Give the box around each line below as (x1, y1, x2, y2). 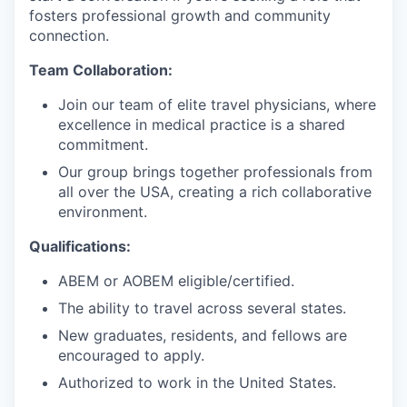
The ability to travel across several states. (58, 299, 346, 317)
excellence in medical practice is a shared (58, 115, 345, 134)
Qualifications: (29, 237, 131, 255)
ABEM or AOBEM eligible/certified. (58, 272, 294, 290)
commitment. (58, 135, 148, 154)
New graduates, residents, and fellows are (58, 326, 347, 344)
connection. (29, 26, 109, 45)
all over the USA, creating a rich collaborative (58, 183, 372, 201)
